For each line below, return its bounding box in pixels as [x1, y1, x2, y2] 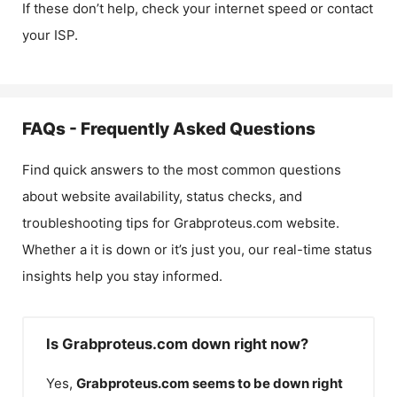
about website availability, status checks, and [22, 188, 302, 205]
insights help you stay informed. [22, 268, 222, 284]
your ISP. [22, 27, 78, 43]
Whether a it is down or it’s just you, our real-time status [22, 241, 372, 258]
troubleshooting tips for [22, 214, 174, 231]
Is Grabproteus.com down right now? [46, 335, 308, 353]
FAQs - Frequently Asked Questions [22, 119, 315, 139]
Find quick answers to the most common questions [22, 161, 341, 178]
